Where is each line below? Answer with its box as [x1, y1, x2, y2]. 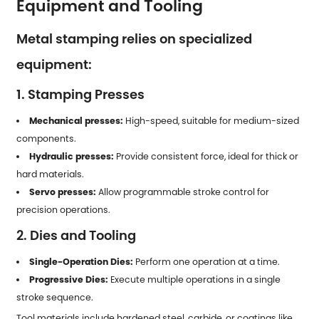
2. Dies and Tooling [16, 226, 137, 244]
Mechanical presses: [28, 114, 123, 127]
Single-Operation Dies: [28, 255, 133, 268]
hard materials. [16, 167, 85, 180]
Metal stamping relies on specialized [16, 29, 253, 48]
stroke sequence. [16, 291, 94, 303]
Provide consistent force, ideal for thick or [113, 150, 298, 162]
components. [16, 132, 77, 145]
